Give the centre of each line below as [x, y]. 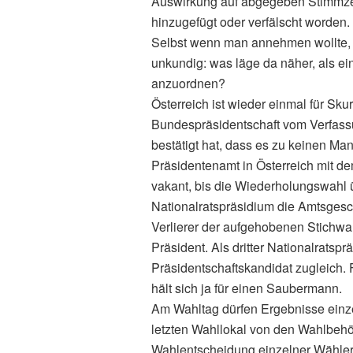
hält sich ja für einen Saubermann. [247, 288]
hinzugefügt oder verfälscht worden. [251, 22]
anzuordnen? [188, 83]
